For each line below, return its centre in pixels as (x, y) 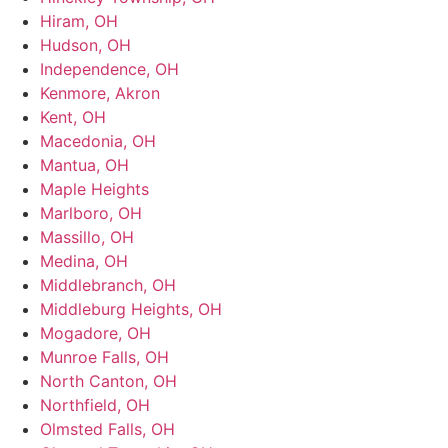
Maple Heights (94, 188)
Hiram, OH (79, 20)
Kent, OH (73, 116)
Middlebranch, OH (108, 284)
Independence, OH (109, 68)
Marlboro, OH (91, 212)
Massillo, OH (87, 236)
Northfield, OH (95, 404)
